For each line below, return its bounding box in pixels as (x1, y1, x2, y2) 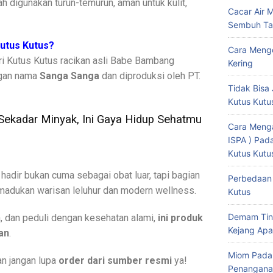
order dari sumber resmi (58, 254, 172, 266)
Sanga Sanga (40, 70, 99, 82)
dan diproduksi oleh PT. (99, 70, 200, 82)
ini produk (158, 211, 203, 224)
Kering (228, 57, 253, 68)
